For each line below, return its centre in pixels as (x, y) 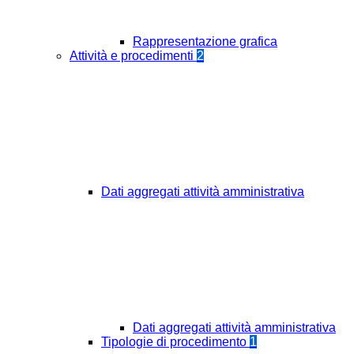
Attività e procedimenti (133, 56)
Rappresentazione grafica (205, 42)
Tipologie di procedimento (175, 342)
